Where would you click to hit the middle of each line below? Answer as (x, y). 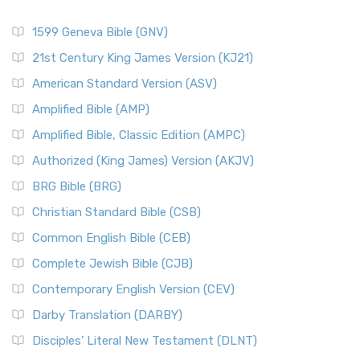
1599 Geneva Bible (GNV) (100, 32)
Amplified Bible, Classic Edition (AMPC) (139, 135)
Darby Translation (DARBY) (107, 315)
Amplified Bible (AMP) (91, 109)
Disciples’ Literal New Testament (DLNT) (145, 341)
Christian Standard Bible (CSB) (117, 212)
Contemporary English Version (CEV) (133, 289)
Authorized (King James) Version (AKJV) (143, 161)
